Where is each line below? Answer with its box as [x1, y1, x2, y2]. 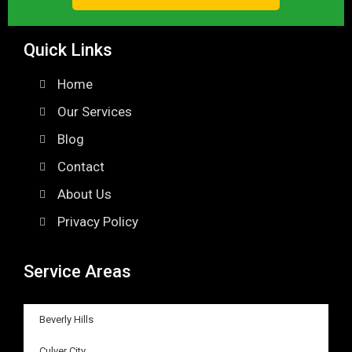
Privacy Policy [57, 214, 138, 230]
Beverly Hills [39, 313, 93, 326]
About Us [57, 186, 112, 203]
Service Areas [24, 262, 131, 282]
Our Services [57, 104, 132, 120]
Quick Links [24, 40, 112, 60]
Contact [57, 159, 104, 175]
